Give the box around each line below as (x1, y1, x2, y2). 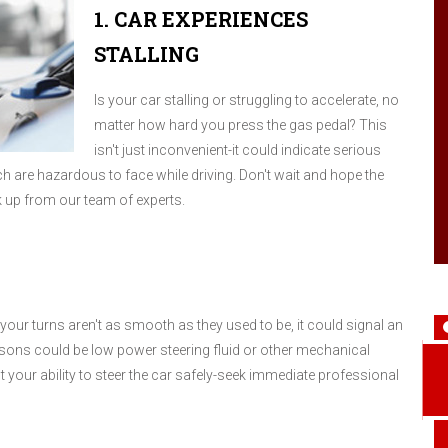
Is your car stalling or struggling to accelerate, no (94, 91, 399, 108)
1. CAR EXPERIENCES (94, 6, 308, 33)
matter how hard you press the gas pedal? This (94, 116, 387, 133)
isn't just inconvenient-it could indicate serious (94, 141, 381, 158)
